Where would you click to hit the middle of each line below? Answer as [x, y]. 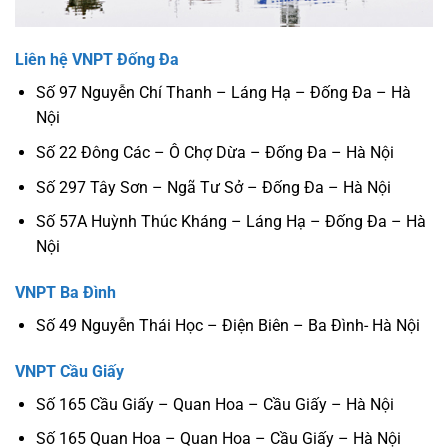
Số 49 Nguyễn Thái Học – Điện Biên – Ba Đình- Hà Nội [227, 325]
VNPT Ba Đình [65, 292]
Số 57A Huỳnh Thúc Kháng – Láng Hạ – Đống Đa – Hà [230, 222]
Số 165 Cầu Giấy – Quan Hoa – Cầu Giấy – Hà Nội [214, 404]
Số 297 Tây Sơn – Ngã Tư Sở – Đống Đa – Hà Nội [213, 187]
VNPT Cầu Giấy [69, 371]
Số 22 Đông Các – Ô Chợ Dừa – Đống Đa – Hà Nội [214, 152]
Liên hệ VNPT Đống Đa [97, 60]
